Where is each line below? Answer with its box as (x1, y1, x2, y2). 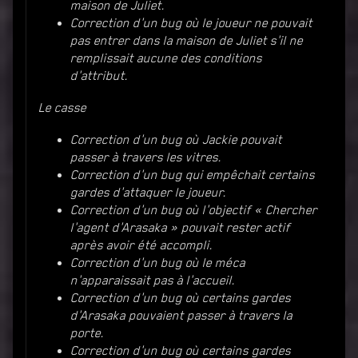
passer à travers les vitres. (70, 149, 221, 165)
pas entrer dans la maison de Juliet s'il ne (70, 33, 303, 48)
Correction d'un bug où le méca (70, 255, 245, 270)
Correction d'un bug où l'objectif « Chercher (70, 202, 317, 217)
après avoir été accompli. (70, 237, 213, 253)
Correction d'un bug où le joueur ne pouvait (70, 15, 312, 30)
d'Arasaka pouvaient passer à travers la (70, 308, 292, 323)
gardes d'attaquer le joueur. (70, 185, 226, 200)
